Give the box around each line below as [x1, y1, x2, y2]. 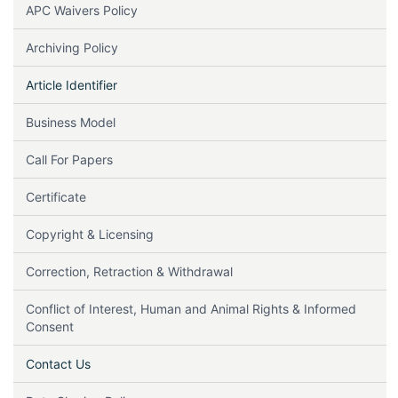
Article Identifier [25, 76, 117, 92]
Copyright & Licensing [25, 226, 154, 242]
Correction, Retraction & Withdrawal [25, 263, 233, 279]
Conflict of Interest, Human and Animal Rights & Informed [25, 300, 356, 316]
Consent [25, 318, 74, 334]
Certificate [25, 188, 86, 204]
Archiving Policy [25, 39, 118, 55]
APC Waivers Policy [25, 2, 138, 18]
